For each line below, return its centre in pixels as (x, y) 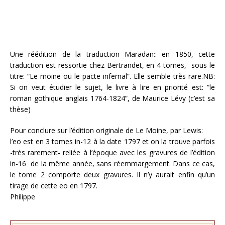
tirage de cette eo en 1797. (54, 186)
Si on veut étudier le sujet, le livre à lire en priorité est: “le (113, 87)
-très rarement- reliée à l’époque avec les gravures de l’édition (113, 152)
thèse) (20, 109)
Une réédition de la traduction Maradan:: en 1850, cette (113, 54)
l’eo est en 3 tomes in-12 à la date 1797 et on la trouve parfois (113, 141)
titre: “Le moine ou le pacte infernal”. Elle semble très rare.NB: (113, 76)
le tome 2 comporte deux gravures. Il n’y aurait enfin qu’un (113, 175)
